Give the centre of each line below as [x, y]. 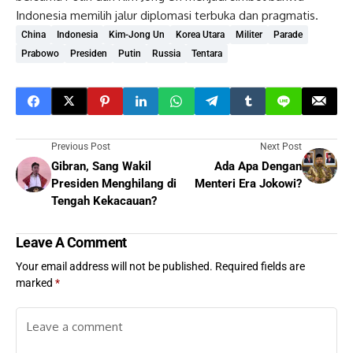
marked [35, 282]
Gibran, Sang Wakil [101, 166]
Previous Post [81, 146]
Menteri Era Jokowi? [248, 183]
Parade [288, 34]
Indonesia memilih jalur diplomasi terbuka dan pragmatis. [167, 15]
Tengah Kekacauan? [104, 201]
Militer [249, 34]
